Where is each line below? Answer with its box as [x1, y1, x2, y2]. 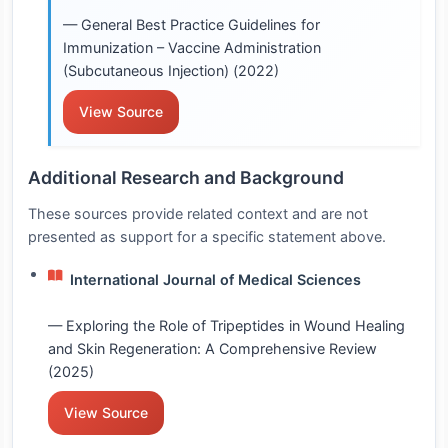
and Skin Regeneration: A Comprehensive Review [48, 339, 377, 357]
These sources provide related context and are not [28, 204, 368, 222]
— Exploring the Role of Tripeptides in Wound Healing [48, 316, 405, 334]
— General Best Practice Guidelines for [63, 15, 320, 33]
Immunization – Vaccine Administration [63, 38, 321, 56]
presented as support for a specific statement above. [28, 227, 386, 245]
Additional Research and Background [28, 166, 344, 188]
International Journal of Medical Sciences [70, 270, 361, 288]
